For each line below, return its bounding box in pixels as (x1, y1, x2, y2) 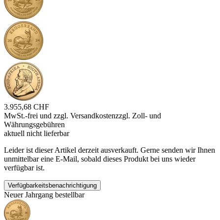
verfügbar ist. (4, 164, 45, 172)
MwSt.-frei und (4, 111, 54, 120)
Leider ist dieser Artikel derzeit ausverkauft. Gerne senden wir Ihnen (4, 146, 215, 155)
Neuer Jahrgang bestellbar (4, 191, 84, 199)
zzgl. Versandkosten (54, 111, 115, 120)
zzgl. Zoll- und (115, 111, 161, 120)
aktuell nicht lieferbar (4, 129, 69, 138)
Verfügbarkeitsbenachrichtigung (8, 182, 97, 190)
